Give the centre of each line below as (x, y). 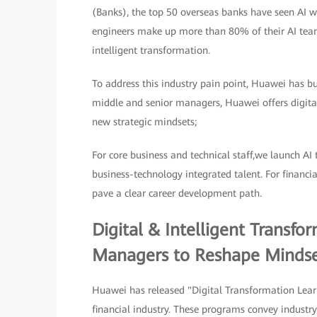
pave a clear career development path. (177, 194)
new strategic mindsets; (144, 122)
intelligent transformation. (151, 51)
